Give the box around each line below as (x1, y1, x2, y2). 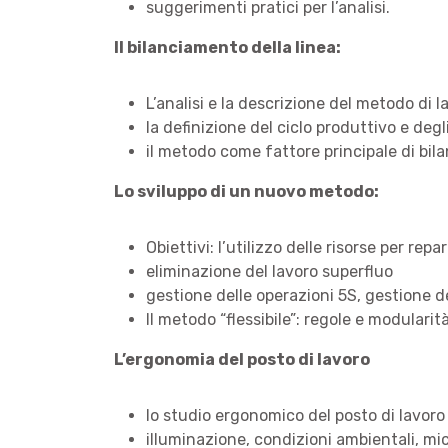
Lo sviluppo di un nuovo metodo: (114, 182, 379, 201)
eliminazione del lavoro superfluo (146, 262, 393, 281)
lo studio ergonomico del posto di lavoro (146, 406, 445, 425)
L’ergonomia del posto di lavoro (114, 350, 370, 369)
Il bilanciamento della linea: (114, 38, 341, 57)
